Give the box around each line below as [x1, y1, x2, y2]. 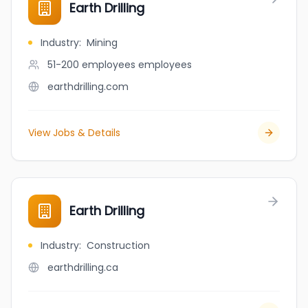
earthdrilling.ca [47, 261, 118, 274]
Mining [87, 36, 118, 49]
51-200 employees [47, 58, 135, 71]
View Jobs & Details [28, 126, 120, 140]
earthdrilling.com [47, 80, 129, 93]
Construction [87, 239, 150, 252]
